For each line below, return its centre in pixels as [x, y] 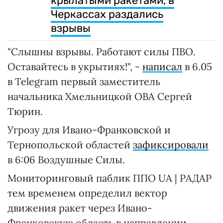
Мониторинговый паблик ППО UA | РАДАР [110, 178]
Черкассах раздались [107, 14]
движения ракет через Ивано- [80, 208]
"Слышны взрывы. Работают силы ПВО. [102, 51]
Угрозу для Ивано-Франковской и [89, 129]
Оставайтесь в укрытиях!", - [75, 66]
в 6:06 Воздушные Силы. [66, 159]
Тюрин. [25, 111]
